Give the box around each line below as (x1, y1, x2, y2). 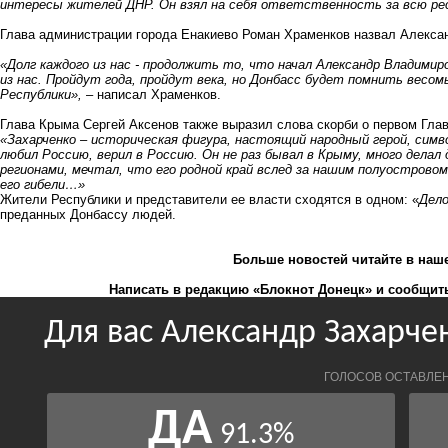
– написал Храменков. (82, 86, 221, 102)
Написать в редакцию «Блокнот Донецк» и (109, 281, 388, 297)
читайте (347, 251, 406, 267)
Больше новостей (232, 251, 348, 267)
